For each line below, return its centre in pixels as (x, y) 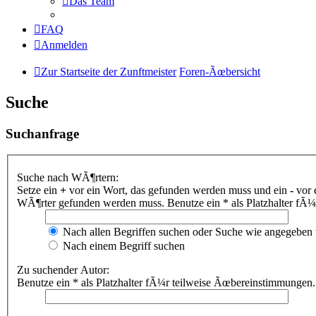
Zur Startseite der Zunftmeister (109, 71)
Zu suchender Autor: (63, 270)
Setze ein (38, 190)
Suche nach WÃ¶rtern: (68, 177)
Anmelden (64, 44)
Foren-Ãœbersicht (220, 71)
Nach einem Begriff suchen (122, 246)
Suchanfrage (42, 133)
